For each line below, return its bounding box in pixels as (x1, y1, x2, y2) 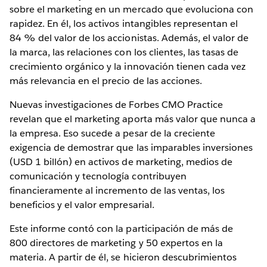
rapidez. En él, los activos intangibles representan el (10, 17, 238, 30)
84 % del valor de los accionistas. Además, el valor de (10, 31, 249, 44)
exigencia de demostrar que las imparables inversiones (10, 141, 253, 154)
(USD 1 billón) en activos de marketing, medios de (10, 155, 232, 168)
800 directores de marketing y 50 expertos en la (10, 236, 223, 249)
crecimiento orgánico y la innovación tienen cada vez (10, 60, 246, 73)
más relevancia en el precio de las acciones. (10, 74, 202, 87)
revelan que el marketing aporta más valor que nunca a (10, 112, 256, 125)
